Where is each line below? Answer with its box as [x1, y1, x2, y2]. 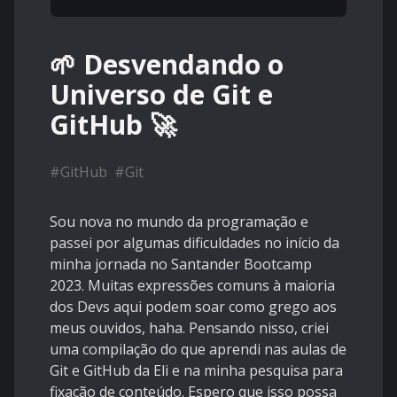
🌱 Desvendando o [50, 46, 284, 83]
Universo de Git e [50, 76, 273, 113]
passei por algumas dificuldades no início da [50, 233, 339, 253]
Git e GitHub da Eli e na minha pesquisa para [50, 361, 343, 381]
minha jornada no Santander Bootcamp [50, 254, 312, 275]
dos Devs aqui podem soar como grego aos [50, 297, 337, 317]
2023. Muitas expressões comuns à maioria [50, 276, 335, 296]
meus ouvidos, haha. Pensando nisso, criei [50, 318, 329, 339]
